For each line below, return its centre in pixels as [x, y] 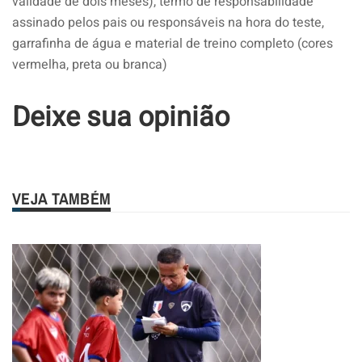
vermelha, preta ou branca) [90, 64]
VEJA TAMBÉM [62, 198]
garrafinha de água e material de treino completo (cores [173, 43]
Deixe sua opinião [121, 117]
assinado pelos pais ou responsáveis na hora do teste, [168, 22]
